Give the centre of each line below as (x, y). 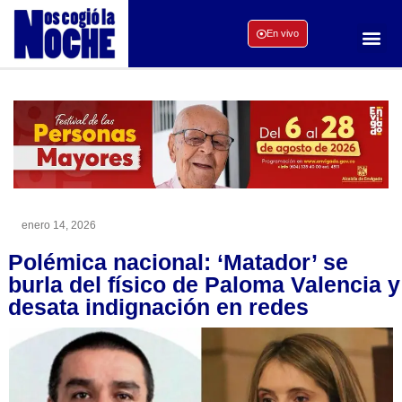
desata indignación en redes (158, 306)
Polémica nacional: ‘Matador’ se (178, 262)
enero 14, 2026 (59, 225)
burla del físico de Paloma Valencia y (204, 284)
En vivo (282, 34)
